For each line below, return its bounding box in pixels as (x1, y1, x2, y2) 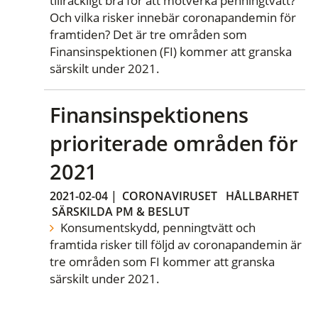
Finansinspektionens (50, 100, 248, 128)
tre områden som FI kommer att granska (50, 253, 275, 270)
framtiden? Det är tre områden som (50, 26, 248, 43)
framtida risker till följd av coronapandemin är (50, 236, 302, 253)
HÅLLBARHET (226, 188, 300, 204)
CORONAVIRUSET (122, 188, 218, 204)
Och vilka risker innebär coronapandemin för (50, 9, 297, 26)
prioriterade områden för (50, 128, 298, 157)
